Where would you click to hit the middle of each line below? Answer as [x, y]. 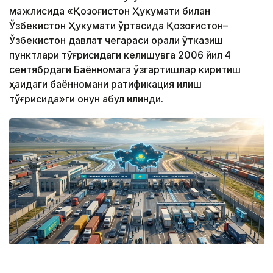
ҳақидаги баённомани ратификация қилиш [105, 84]
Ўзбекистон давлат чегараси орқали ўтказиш [116, 41]
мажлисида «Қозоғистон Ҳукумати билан [110, 11]
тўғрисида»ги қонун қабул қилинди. [86, 99]
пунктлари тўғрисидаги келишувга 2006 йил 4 [120, 55]
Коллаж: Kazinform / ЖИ [72, 266]
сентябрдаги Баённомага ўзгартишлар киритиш [125, 70]
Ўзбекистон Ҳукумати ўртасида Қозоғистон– [119, 26]
